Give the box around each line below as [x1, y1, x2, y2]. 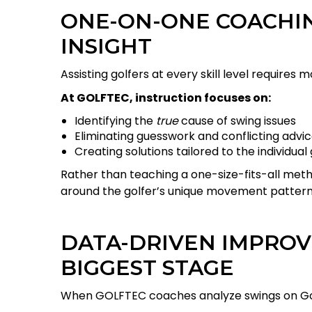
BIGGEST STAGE [61, 255, 234, 281]
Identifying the [75, 113, 156, 129]
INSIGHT [61, 33, 152, 59]
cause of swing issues [178, 113, 296, 129]
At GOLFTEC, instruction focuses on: [61, 90, 271, 106]
